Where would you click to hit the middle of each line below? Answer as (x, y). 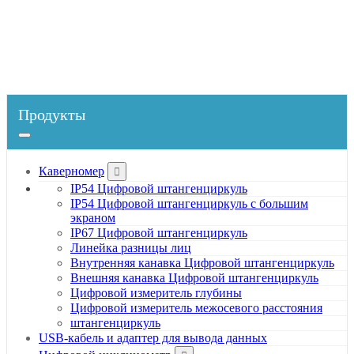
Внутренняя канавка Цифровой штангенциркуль (202, 263)
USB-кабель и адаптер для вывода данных (153, 338)
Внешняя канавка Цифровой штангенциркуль (194, 278)
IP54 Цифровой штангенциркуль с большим (189, 204)
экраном (93, 218)
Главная (116, 15)
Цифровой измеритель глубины (156, 293)
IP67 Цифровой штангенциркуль (159, 233)
